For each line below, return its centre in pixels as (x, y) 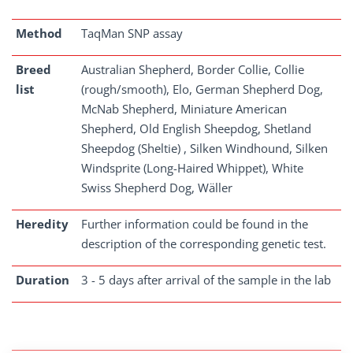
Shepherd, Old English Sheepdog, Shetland (196, 128)
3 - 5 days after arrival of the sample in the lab (206, 280)
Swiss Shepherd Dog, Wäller (157, 188)
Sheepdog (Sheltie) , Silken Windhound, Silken (204, 148)
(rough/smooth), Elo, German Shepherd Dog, (202, 89)
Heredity (42, 224)
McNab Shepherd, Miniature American (184, 109)
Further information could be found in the (195, 224)
